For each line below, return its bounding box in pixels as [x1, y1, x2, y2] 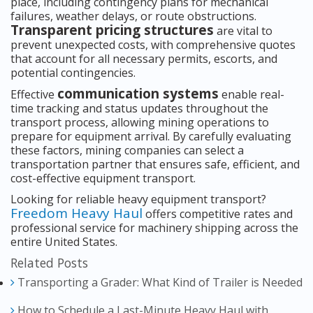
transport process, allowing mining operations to [10, 114, 269, 130]
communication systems [57, 84, 219, 103]
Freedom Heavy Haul [10, 203, 143, 222]
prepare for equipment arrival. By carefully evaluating [10, 128, 291, 144]
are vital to [214, 22, 272, 38]
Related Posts [10, 254, 88, 271]
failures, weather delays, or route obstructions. [10, 8, 256, 24]
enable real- [219, 86, 284, 102]
